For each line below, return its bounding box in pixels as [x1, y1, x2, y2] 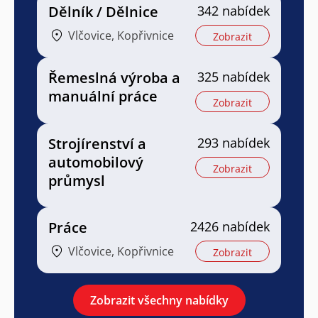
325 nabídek [197, 67, 270, 85]
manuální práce [48, 86, 158, 106]
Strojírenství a [48, 133, 146, 153]
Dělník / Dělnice [48, 1, 158, 21]
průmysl [48, 170, 105, 190]
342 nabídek [197, 1, 270, 19]
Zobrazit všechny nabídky [89, 292, 229, 308]
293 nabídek [197, 133, 270, 151]
